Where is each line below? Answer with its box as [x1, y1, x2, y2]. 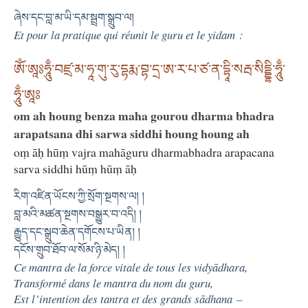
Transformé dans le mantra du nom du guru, [14, 274, 213, 291]
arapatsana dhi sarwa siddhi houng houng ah [14, 124, 250, 142]
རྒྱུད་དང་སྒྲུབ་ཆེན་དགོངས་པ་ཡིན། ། [14, 225, 140, 238]
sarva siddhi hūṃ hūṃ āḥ [14, 159, 137, 177]
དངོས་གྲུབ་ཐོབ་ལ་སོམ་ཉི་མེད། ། [14, 243, 125, 256]
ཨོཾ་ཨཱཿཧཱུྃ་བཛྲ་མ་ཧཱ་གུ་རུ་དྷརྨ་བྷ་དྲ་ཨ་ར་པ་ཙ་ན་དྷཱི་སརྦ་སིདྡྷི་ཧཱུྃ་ [14, 61, 285, 77]
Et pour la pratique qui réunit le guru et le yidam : [14, 26, 243, 43]
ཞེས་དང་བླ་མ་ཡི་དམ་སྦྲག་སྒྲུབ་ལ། [14, 11, 134, 23]
